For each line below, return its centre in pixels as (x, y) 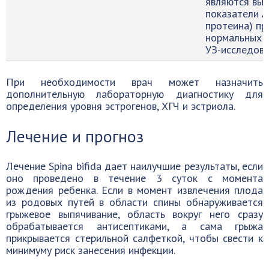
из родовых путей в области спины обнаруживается (134, 202)
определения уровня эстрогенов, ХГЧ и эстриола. (121, 106)
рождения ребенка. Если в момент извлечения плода (134, 190)
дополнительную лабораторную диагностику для (134, 94)
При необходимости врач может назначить (134, 82)
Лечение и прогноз (75, 136)
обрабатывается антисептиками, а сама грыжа (134, 226)
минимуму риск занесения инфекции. (91, 250)
